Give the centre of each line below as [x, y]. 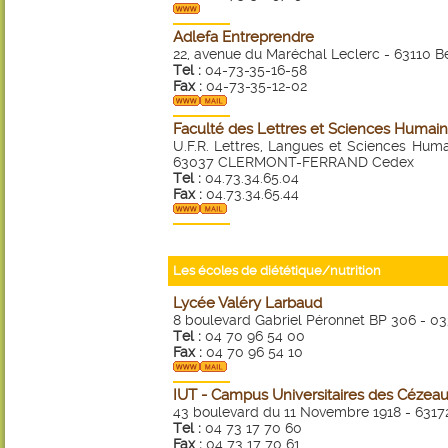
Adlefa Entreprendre [243, 37]
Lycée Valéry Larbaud [247, 303]
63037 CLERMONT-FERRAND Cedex [293, 162]
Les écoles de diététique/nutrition [277, 270]
